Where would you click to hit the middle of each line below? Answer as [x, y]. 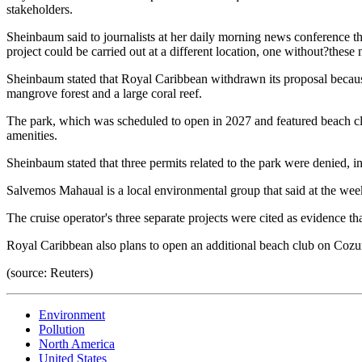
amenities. [32, 135]
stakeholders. [40, 9]
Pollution [62, 329]
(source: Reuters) [50, 272]
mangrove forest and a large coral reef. [104, 93]
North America [77, 343]
